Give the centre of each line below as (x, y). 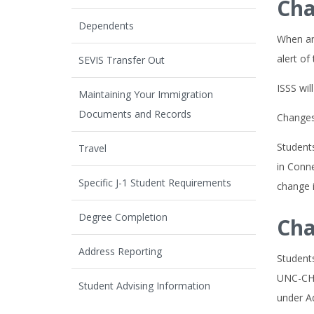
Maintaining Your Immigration (146, 94)
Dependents (106, 26)
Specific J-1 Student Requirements (155, 183)
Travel (93, 148)
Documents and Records (135, 114)
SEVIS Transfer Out (122, 60)
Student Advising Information (144, 286)
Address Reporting (120, 251)
